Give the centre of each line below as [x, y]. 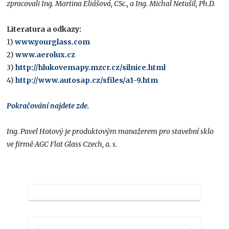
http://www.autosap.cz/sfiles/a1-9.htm [87, 80]
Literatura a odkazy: [44, 29]
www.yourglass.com [53, 42]
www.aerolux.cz [45, 54]
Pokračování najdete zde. [48, 106]
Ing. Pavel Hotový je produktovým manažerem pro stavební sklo [110, 131]
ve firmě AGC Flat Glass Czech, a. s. [62, 144]
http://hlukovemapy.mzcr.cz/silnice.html [91, 67]
